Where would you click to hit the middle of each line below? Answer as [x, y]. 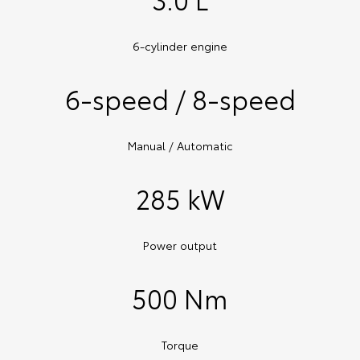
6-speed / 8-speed [180, 99]
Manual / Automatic [180, 146]
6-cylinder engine [180, 46]
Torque [180, 345]
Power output [180, 245]
